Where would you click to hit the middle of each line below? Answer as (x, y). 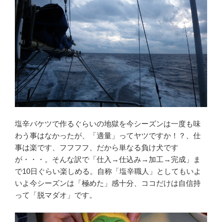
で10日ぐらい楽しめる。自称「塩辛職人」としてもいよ (108, 171)
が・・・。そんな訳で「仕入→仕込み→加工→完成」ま (108, 160)
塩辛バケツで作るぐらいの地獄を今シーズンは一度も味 (108, 124)
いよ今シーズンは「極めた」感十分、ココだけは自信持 (108, 183)
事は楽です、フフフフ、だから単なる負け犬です (97, 148)
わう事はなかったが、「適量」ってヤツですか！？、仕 (108, 136)
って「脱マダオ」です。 (56, 195)
